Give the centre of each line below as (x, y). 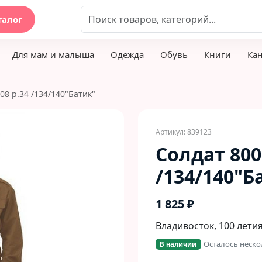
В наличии (178, 244)
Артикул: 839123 (184, 132)
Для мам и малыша (53, 54)
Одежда (127, 54)
